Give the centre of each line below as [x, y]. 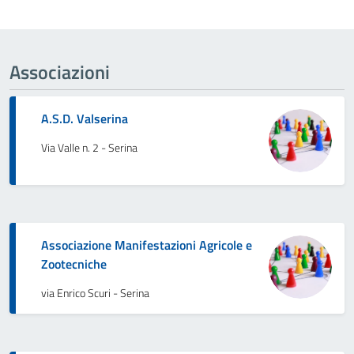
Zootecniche [74, 264]
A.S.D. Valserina [85, 118]
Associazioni [60, 72]
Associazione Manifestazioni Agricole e [147, 245]
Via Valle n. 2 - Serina [89, 147]
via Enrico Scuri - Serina [95, 293]
